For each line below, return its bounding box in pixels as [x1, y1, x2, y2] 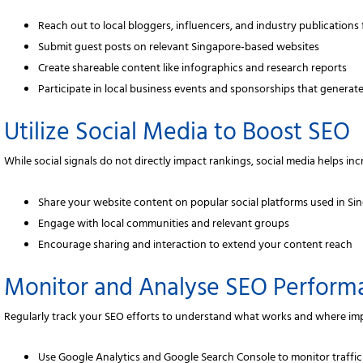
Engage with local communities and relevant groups [38, 213, 290, 236]
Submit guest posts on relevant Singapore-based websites [38, 37, 320, 60]
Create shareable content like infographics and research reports [38, 58, 348, 81]
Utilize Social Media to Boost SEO [4, 113, 351, 159]
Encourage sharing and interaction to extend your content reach [38, 234, 353, 257]
